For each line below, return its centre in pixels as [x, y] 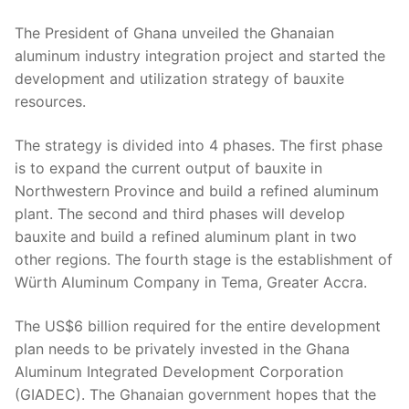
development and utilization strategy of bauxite [179, 79]
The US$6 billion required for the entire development [198, 325]
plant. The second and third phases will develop [180, 214]
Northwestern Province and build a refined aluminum [197, 191]
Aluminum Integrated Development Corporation [179, 371]
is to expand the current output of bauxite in [168, 168]
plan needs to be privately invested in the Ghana [182, 348]
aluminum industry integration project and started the [200, 56]
